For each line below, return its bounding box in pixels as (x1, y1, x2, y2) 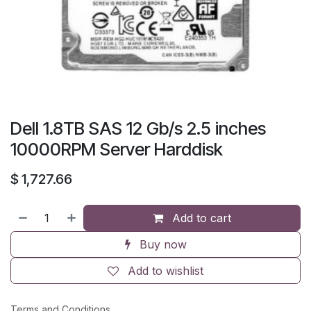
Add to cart (169, 210, 232, 225)
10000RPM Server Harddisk (10, 138, 223, 160)
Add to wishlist (128, 263, 203, 278)
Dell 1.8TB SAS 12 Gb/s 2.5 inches (10, 117, 266, 139)
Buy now (135, 237, 187, 251)
